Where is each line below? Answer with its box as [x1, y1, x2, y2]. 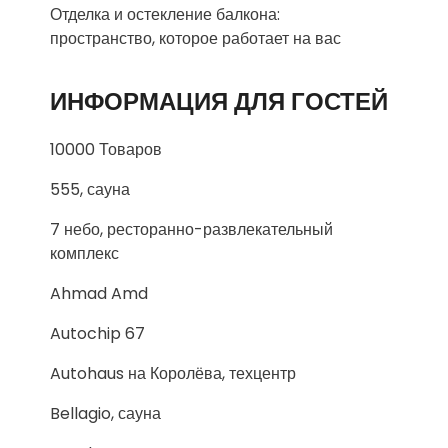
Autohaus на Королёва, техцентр [50, 362, 296, 385]
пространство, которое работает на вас [50, 27, 341, 50]
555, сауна [50, 178, 130, 201]
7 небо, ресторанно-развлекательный [50, 218, 333, 241]
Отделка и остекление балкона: [50, 3, 280, 26]
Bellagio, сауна [50, 402, 161, 425]
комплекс [50, 242, 119, 265]
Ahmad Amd [50, 282, 148, 305]
